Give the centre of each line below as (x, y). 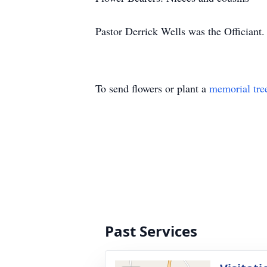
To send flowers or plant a (152, 88)
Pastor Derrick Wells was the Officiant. (180, 31)
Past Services (151, 231)
